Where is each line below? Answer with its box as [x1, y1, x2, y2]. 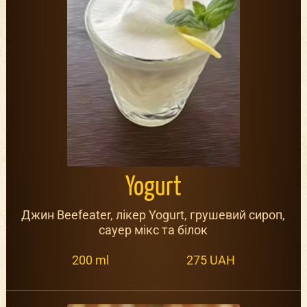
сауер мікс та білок [99, 223, 208, 238]
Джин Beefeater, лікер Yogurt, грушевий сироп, [21, 208, 286, 223]
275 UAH [186, 252, 235, 267]
